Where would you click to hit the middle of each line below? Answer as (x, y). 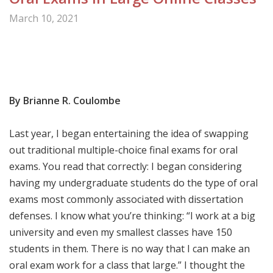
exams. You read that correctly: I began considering (126, 166)
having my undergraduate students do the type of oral (133, 183)
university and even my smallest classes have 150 (121, 232)
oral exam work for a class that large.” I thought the (127, 265)
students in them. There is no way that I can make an (129, 248)
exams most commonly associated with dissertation (126, 199)
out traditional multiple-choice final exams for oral (123, 150)
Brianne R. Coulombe (72, 100)
